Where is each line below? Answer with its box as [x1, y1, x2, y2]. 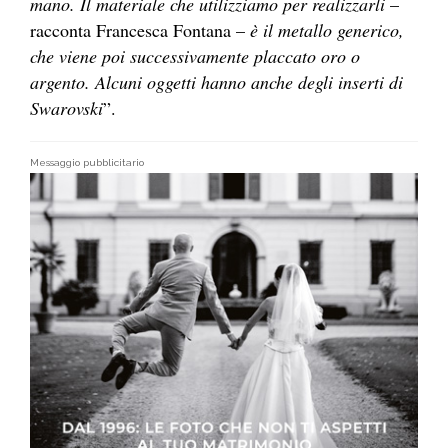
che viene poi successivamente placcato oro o [30, 44, 360, 69]
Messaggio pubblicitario [30, 157, 144, 169]
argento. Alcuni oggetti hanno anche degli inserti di [30, 70, 403, 95]
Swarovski [30, 96, 103, 121]
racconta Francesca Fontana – [30, 18, 245, 43]
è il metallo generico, [245, 18, 404, 43]
